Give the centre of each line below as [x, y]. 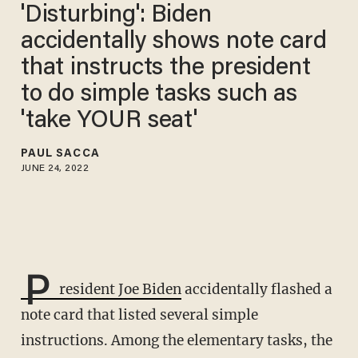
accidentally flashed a [257, 290]
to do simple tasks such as [159, 95]
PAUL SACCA [60, 154]
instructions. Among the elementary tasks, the [176, 341]
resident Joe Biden [120, 290]
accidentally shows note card [173, 42]
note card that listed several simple [139, 315]
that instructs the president [165, 68]
